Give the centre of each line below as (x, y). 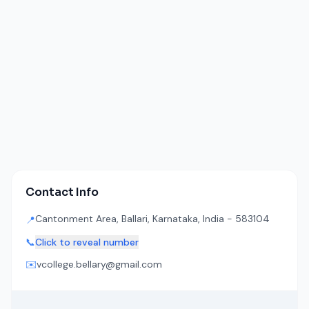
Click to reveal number (87, 242)
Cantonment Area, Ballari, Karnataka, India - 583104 (152, 219)
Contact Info (62, 192)
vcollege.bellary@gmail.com (99, 264)
